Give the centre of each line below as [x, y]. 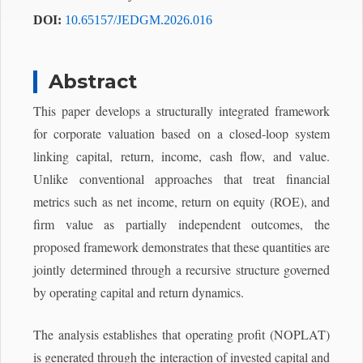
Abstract [93, 81]
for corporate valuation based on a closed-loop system [181, 133]
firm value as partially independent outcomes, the [181, 224]
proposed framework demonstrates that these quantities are [181, 246]
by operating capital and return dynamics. [139, 292]
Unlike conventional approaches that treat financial [181, 178]
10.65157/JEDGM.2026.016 [139, 19]
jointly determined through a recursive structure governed [181, 269]
